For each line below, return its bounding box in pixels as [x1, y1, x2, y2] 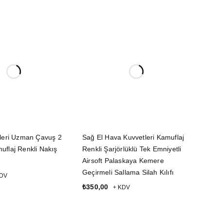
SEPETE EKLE [82, 197, 128, 204]
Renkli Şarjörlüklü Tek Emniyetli [82, 145, 182, 153]
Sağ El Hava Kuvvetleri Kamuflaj [82, 133, 184, 142]
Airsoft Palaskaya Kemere [82, 157, 164, 165]
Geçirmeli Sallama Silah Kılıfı [82, 168, 174, 177]
